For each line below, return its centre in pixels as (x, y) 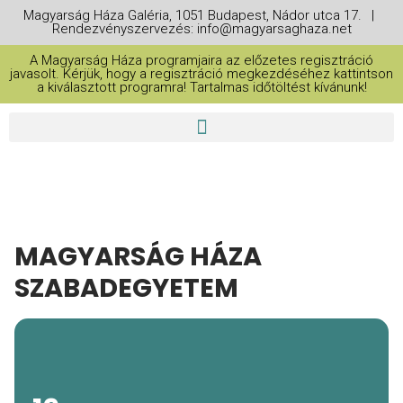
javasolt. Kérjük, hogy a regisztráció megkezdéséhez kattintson (201, 74)
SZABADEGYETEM (126, 288)
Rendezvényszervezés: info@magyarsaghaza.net (201, 29)
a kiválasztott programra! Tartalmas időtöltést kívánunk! (201, 87)
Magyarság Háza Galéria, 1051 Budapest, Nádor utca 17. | (201, 15)
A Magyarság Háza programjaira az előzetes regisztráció (201, 60)
